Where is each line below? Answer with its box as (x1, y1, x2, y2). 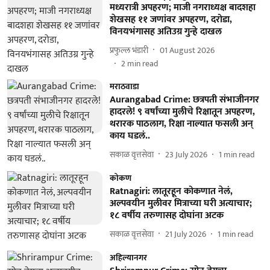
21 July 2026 (165, 227, 206, 241)
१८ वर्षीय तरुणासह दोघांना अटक (109, 207, 224, 224)
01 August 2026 (159, 43, 215, 57)
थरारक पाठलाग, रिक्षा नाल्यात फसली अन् (109, 116, 253, 132)
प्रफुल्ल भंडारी (109, 43, 148, 57)
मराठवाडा (109, 80, 139, 93)
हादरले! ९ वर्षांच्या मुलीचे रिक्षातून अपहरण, (109, 104, 255, 120)
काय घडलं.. (109, 128, 150, 144)
